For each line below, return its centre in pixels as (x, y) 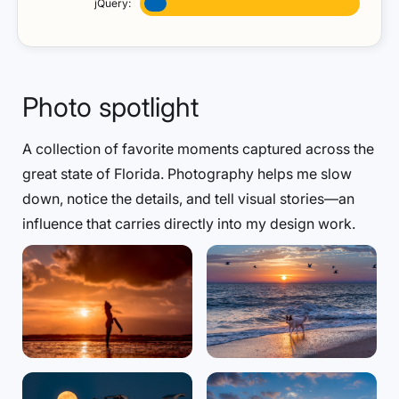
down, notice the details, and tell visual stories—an (188, 199)
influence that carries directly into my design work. (189, 224)
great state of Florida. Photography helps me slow (187, 174)
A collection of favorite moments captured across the (198, 149)
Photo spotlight (110, 107)
